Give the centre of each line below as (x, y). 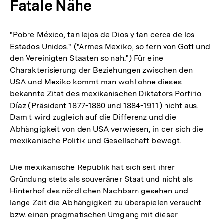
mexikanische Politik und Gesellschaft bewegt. (96, 140)
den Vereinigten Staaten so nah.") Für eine (86, 58)
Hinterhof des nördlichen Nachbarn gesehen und (99, 191)
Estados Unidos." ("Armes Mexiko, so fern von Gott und (110, 46)
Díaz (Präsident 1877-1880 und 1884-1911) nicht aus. (104, 105)
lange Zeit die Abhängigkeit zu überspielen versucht (106, 202)
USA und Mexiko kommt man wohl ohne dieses (96, 82)
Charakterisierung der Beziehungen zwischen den (101, 70)
